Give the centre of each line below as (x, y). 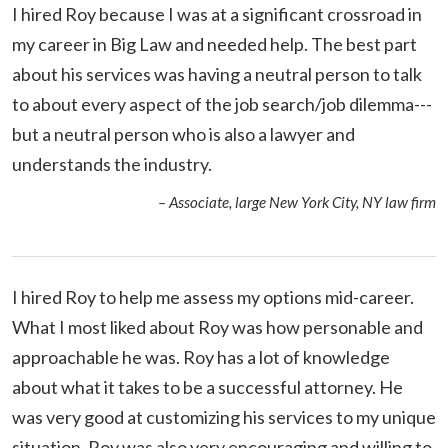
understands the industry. (112, 163)
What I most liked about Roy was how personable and (217, 326)
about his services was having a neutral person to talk (217, 73)
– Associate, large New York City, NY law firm (297, 201)
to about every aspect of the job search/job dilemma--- (222, 103)
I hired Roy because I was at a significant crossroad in (217, 13)
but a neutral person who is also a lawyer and (183, 133)
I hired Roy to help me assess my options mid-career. (213, 296)
